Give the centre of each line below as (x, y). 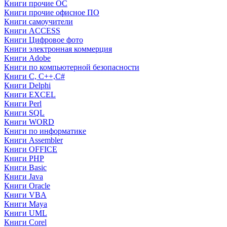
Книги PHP (24, 158)
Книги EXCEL (30, 94)
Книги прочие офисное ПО (52, 12)
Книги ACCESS (32, 31)
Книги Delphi (27, 85)
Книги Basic (25, 167)
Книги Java (24, 177)
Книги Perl (23, 104)
